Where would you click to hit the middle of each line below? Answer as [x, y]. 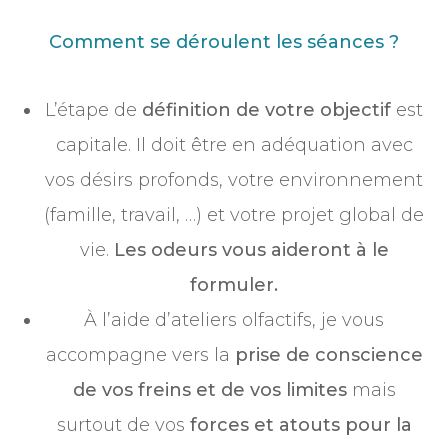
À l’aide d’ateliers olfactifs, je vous [234, 320]
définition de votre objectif [266, 110]
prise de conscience [328, 355]
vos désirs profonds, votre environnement [234, 180]
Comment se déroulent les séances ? [224, 42]
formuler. [234, 285]
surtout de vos [123, 425]
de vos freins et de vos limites [212, 390]
